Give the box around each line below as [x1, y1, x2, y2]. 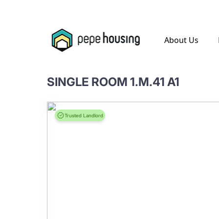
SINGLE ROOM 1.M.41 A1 [47, 75, 179, 89]
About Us [164, 35, 198, 45]
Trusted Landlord [65, 112, 103, 118]
